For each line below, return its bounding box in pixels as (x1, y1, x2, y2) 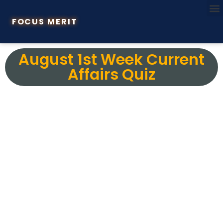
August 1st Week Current (18, 49, 205, 70)
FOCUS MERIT (11, 15, 78, 27)
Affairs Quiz (68, 64, 155, 85)
